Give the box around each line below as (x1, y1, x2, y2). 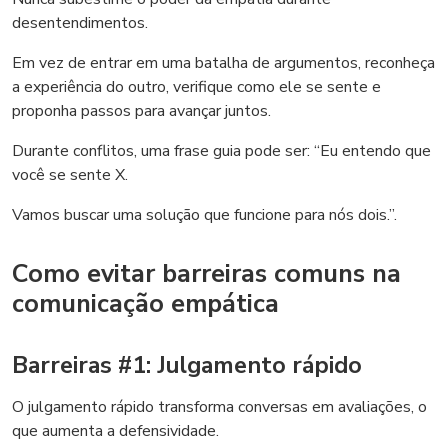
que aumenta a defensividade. (12, 420, 219, 442)
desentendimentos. (12, 12, 148, 34)
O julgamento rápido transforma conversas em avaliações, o (12, 396, 427, 418)
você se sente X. (12, 164, 128, 186)
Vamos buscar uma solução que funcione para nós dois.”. (12, 204, 397, 226)
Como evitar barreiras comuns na (12, 256, 401, 291)
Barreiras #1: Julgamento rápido (12, 349, 362, 381)
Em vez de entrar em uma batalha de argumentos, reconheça (12, 52, 435, 74)
